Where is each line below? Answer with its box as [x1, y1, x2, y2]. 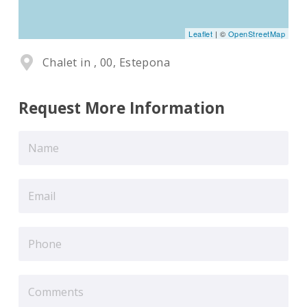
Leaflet [188, 28, 213, 40]
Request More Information [18, 97, 225, 119]
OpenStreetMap [228, 28, 286, 40]
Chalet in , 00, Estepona [42, 55, 171, 71]
